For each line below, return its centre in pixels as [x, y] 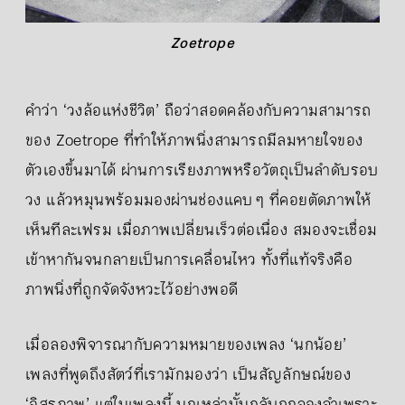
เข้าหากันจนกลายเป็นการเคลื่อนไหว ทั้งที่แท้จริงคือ [189, 260]
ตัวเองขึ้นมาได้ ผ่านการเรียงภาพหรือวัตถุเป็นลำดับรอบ [202, 170]
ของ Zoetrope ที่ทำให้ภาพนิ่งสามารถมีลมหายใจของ [194, 141]
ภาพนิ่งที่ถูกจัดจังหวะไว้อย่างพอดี [132, 290]
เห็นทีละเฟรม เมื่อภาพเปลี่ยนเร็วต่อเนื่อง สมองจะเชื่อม [202, 230]
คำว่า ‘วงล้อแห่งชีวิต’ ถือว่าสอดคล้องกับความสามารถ [198, 111]
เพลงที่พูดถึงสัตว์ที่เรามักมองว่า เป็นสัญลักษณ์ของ [188, 375]
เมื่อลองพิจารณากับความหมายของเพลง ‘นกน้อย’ [186, 345]
